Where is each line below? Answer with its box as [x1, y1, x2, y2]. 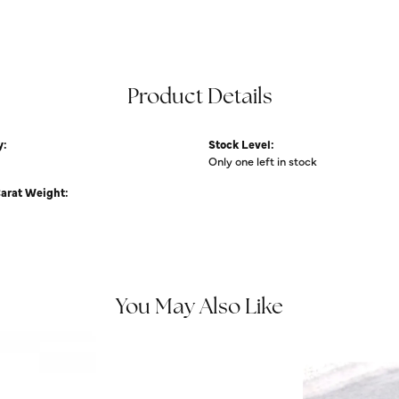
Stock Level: [208, 135, 274, 151]
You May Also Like [116, 297, 283, 319]
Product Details [126, 86, 273, 109]
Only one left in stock [208, 152, 317, 168]
